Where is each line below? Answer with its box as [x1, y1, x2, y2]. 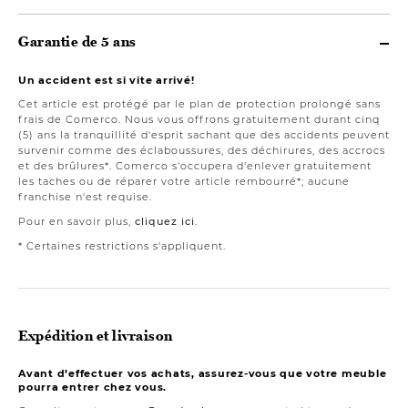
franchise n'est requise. [18, 189, 152, 203]
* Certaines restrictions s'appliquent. [18, 239, 226, 252]
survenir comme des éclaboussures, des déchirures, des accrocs [18, 143, 385, 157]
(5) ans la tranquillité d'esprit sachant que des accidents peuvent [18, 127, 390, 141]
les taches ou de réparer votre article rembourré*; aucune [18, 174, 350, 188]
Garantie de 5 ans [18, 32, 137, 50]
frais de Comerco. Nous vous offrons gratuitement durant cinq [18, 112, 380, 126]
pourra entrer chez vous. [18, 380, 168, 393]
